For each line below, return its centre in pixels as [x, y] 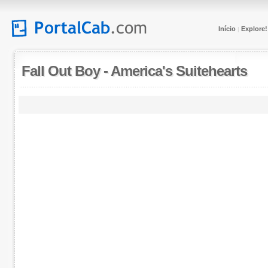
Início [227, 29]
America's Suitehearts [179, 71]
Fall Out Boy [60, 71]
